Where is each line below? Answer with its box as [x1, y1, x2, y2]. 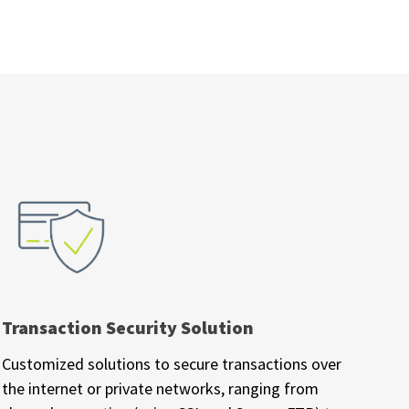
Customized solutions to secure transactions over [2, 352, 342, 374]
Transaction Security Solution [2, 315, 255, 339]
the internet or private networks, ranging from [2, 377, 320, 399]
